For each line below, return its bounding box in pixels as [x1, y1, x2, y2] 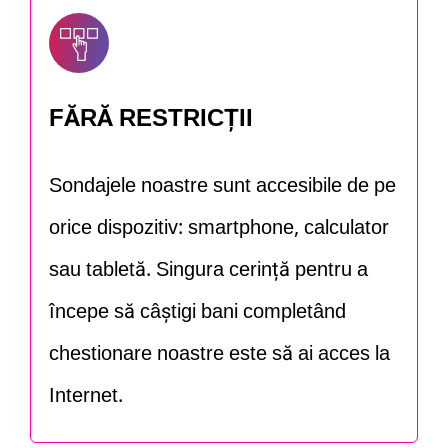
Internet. [49, 375, 123, 418]
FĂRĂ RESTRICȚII [49, 93, 253, 145]
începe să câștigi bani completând [49, 291, 346, 334]
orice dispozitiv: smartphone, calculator [49, 207, 389, 250]
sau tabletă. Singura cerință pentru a [49, 249, 368, 292]
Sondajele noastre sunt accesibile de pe [49, 165, 396, 208]
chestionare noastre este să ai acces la [49, 333, 390, 376]
